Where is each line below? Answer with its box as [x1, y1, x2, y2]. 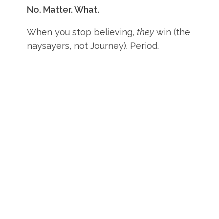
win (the [154, 27, 191, 37]
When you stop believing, [27, 27, 137, 37]
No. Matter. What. [27, 4, 100, 15]
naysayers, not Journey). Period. [27, 41, 159, 51]
